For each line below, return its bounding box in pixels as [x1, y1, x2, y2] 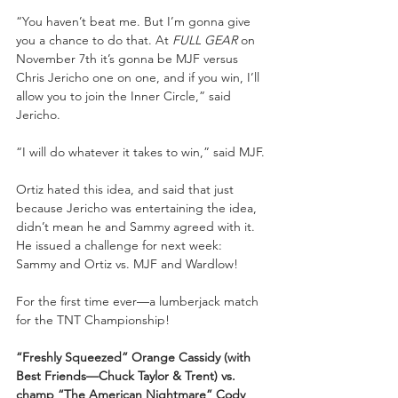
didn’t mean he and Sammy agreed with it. [16, 218, 259, 235]
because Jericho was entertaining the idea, [16, 199, 260, 216]
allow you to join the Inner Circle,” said [16, 87, 235, 104]
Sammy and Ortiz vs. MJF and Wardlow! [16, 255, 238, 272]
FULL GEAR [172, 31, 237, 48]
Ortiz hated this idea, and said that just [16, 180, 237, 197]
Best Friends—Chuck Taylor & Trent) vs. [16, 367, 239, 384]
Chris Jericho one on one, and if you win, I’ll [16, 68, 263, 85]
